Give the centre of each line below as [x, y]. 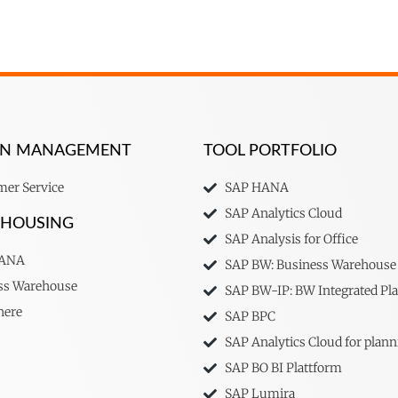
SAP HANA [256, 188]
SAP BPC [250, 317]
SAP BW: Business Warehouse [310, 265]
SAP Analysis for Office [291, 239]
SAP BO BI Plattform [283, 368]
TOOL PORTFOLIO [270, 151]
